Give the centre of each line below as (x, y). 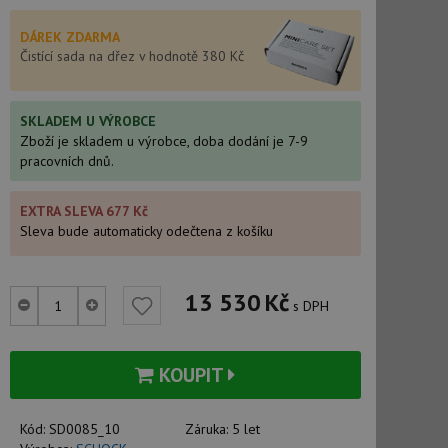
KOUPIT (191, 375)
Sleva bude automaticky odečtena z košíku (146, 231)
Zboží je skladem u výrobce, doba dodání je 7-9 (163, 141)
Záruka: (209, 429)
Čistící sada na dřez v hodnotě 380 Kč (131, 56)
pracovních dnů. (66, 161)
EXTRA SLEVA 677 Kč (83, 211)
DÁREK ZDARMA (69, 37)
